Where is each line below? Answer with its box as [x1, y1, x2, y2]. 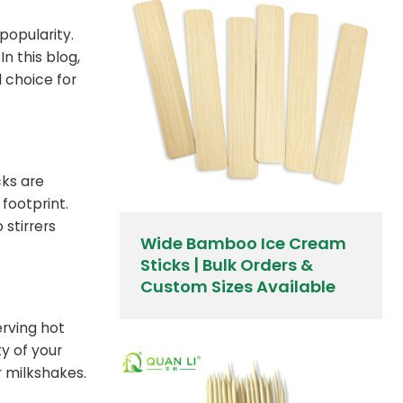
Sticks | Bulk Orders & [140, 254, 314, 277]
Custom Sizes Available [140, 275, 336, 299]
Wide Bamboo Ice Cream [140, 232, 347, 255]
